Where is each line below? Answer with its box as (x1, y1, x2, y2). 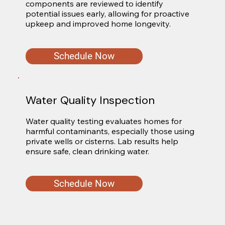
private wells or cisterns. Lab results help (25, 136, 178, 146)
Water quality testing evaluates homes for (25, 116, 182, 126)
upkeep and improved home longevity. (25, 18, 171, 29)
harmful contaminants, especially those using (25, 126, 194, 136)
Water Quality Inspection (25, 93, 155, 108)
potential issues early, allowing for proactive (25, 8, 189, 19)
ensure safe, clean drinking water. (25, 146, 149, 156)
